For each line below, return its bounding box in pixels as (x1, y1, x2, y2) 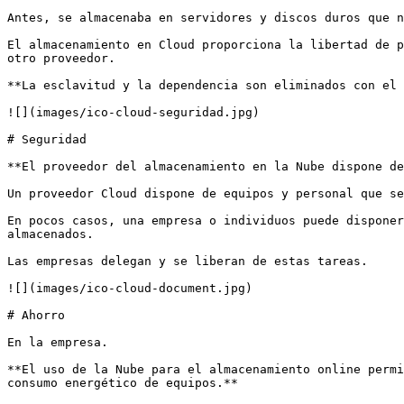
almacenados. (7, 227, 94, 241)
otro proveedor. (7, 51, 115, 65)
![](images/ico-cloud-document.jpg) (7, 281, 252, 295)
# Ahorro (7, 308, 65, 322)
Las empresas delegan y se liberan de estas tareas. (7, 254, 368, 268)
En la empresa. (7, 335, 108, 349)
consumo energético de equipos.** (7, 376, 238, 390)
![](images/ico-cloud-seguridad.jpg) (7, 106, 260, 119)
